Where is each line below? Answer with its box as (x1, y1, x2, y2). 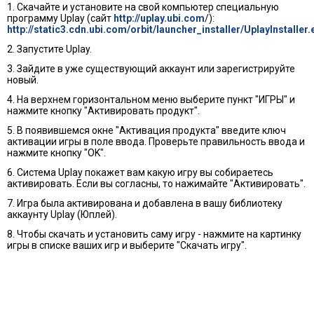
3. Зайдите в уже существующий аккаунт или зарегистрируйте (7, 62, 295, 74)
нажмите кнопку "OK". (7, 146, 106, 158)
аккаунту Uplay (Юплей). (7, 208, 117, 220)
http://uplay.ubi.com (114, 12, 205, 24)
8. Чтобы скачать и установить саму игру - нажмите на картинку (7, 228, 301, 240)
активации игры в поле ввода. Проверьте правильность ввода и (7, 135, 305, 147)
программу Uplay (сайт (7, 12, 114, 24)
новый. (7, 74, 39, 86)
